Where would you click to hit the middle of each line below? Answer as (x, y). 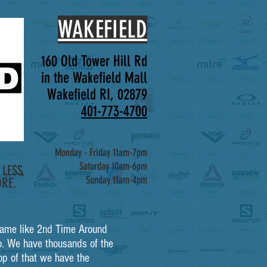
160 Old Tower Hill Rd (94, 61)
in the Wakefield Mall (94, 78)
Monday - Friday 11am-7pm (101, 153)
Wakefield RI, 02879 (97, 94)
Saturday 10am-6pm (113, 166)
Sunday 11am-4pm (117, 180)
